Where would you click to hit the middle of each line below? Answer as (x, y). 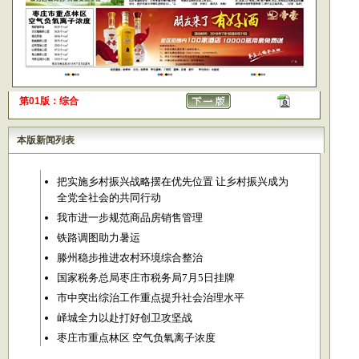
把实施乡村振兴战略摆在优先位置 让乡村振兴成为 (172, 182)
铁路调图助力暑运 (98, 238)
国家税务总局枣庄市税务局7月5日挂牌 (145, 278)
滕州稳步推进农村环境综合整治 (129, 258)
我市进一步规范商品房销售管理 (129, 218)
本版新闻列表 (46, 140)
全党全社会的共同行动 (109, 198)
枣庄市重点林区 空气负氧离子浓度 (136, 338)
